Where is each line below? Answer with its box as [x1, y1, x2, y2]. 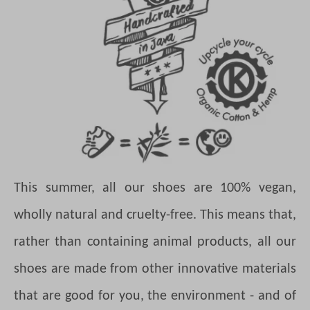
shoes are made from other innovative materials [14, 262, 296, 277]
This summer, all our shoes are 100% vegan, [14, 181, 296, 196]
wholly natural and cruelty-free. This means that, [14, 208, 296, 223]
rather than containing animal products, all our [14, 235, 296, 250]
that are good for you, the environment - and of [14, 289, 296, 304]
